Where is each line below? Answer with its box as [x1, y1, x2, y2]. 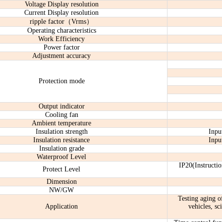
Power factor [43, 44, 80, 51]
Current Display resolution [24, 9, 99, 16]
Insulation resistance [33, 136, 90, 144]
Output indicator [38, 103, 85, 110]
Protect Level [43, 166, 80, 173]
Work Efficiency [38, 35, 85, 43]
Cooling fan [45, 111, 78, 118]
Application [45, 203, 78, 210]
